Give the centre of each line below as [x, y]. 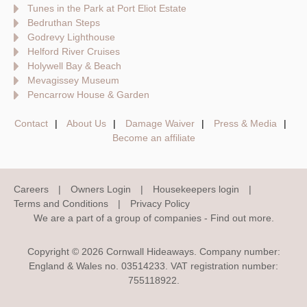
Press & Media [245, 124]
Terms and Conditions [61, 204]
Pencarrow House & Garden [88, 95]
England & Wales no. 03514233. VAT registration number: [153, 266]
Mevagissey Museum [73, 81]
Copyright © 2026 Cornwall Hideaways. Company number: [153, 252]
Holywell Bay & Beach [74, 66]
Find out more [241, 218]
